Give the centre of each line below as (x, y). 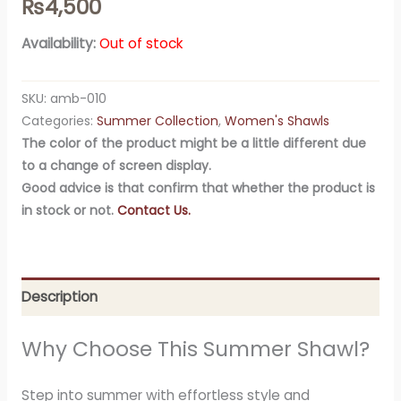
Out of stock (141, 43)
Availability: (58, 43)
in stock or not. (69, 210)
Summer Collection (157, 120)
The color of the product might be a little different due (193, 143)
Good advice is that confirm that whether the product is (198, 188)
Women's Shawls (277, 120)
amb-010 (78, 98)
